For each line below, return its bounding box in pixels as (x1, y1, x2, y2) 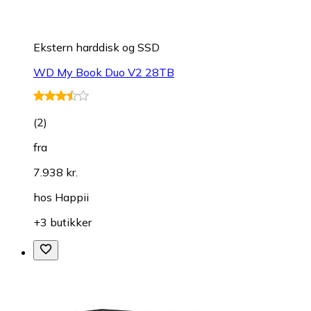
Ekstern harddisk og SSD (33, 40, 160, 54)
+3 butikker (33, 215, 92, 229)
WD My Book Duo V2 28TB (33, 65, 174, 79)
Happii (55, 190, 89, 204)
